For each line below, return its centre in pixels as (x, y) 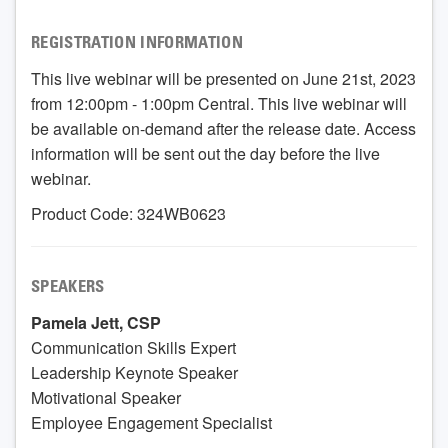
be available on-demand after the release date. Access (223, 128)
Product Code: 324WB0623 (128, 213)
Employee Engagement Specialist (151, 422)
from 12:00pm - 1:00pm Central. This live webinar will (219, 103)
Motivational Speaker (106, 397)
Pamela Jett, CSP (96, 322)
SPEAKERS (68, 288)
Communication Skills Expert (133, 347)
